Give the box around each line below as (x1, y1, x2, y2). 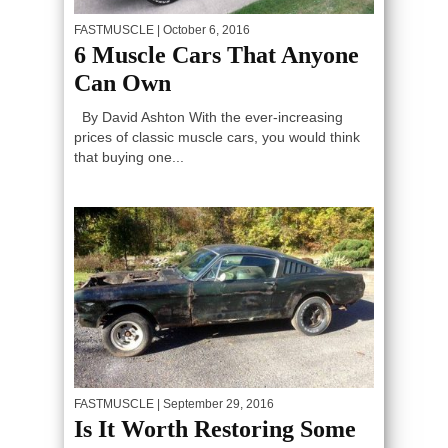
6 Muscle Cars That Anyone (74, 41, 359, 68)
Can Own (74, 69, 171, 96)
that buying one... (74, 148, 184, 165)
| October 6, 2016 (154, 22, 250, 37)
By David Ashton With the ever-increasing (74, 108, 343, 125)
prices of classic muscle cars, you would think (74, 128, 360, 145)
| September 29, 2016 (154, 397, 274, 412)
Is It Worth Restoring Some (74, 416, 356, 443)
